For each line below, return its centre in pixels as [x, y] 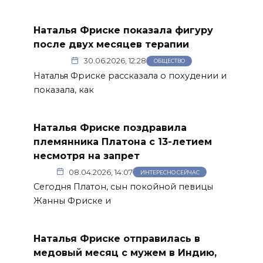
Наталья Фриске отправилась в [117, 238]
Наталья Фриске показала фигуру [123, 30]
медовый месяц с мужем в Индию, [125, 252]
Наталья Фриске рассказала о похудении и [130, 76]
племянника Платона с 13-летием [122, 141]
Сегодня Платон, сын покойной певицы [123, 187]
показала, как [63, 90]
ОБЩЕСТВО [169, 61]
